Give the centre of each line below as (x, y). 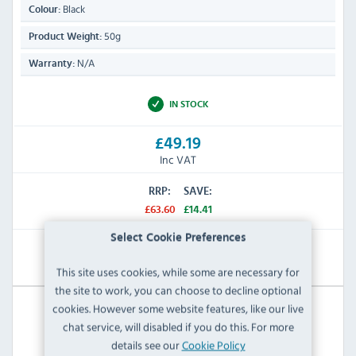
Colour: (44, 10)
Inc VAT (178, 160)
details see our (146, 345)
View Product (178, 256)
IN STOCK (189, 104)
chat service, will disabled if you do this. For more (178, 327)
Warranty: (52, 64)
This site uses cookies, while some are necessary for (178, 272)
